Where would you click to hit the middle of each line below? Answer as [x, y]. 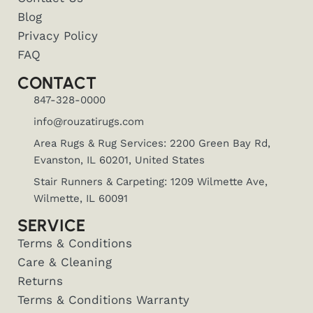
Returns [40, 281]
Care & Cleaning [65, 262]
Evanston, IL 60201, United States [119, 160]
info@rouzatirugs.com [88, 122]
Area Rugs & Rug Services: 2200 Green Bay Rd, [152, 144]
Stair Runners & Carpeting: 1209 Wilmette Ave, [150, 182]
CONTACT [57, 83]
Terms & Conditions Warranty [103, 300]
